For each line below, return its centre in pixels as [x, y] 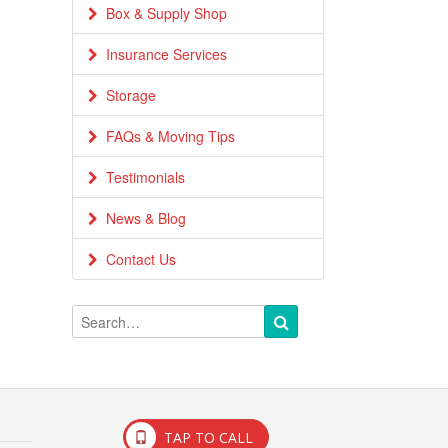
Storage [126, 95]
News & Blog [141, 218]
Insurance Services [162, 54]
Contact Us [136, 259]
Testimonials [141, 177]
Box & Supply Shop [162, 13]
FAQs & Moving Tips [166, 136]
